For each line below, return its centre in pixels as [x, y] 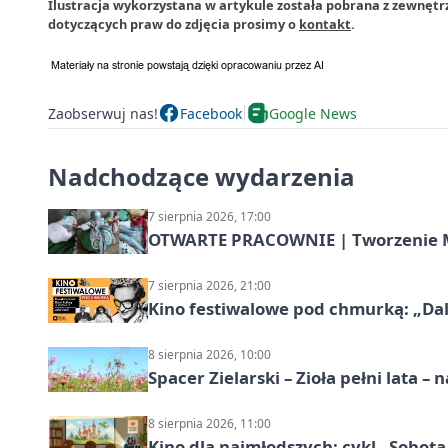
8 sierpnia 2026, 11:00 [209, 423]
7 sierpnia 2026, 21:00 [209, 285]
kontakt [325, 24]
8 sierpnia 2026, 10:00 [209, 354]
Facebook [211, 113]
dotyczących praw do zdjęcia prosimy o [173, 24]
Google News [313, 113]
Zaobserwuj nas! [103, 113]
